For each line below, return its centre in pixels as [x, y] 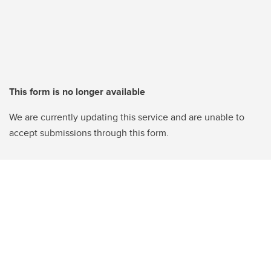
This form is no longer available [77, 92]
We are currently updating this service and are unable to [127, 117]
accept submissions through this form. [89, 133]
